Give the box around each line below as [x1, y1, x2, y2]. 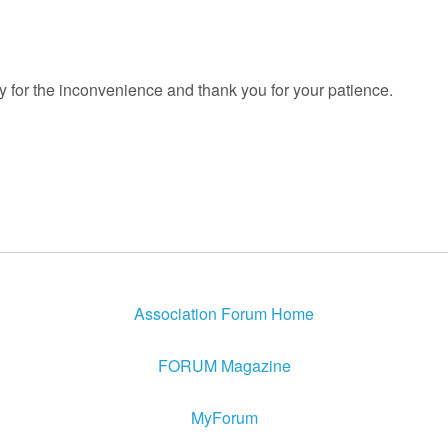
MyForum [190, 406, 258, 429]
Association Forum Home [134, 302, 314, 325]
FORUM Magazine [157, 354, 291, 377]
